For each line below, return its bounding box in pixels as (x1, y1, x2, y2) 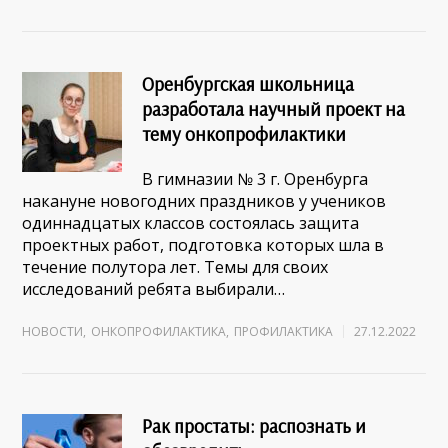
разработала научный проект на (142, 97, 406, 121)
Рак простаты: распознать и (142, 414, 367, 438)
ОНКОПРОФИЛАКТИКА (91, 323, 227, 340)
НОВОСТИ (22, 323, 84, 340)
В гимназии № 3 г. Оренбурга (142, 168, 369, 190)
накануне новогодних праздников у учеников (22, 190, 387, 212)
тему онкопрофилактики (142, 122, 347, 146)
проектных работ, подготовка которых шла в (22, 234, 385, 256)
